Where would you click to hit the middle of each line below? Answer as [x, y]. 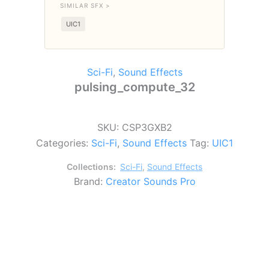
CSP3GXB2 [147, 127]
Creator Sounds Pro [150, 181]
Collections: [92, 166]
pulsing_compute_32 [134, 87]
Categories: [64, 143]
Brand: [89, 181]
